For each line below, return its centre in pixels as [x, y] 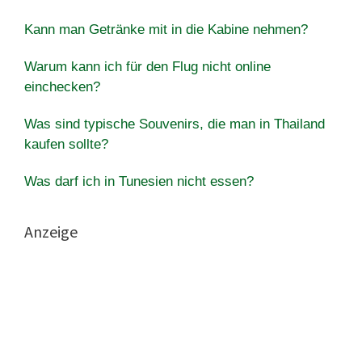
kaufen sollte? [66, 144]
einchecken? [62, 86]
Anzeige [51, 231]
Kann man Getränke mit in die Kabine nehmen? [166, 29]
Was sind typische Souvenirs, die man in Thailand [175, 124]
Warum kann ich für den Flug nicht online [147, 66]
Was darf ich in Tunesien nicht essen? [139, 181]
